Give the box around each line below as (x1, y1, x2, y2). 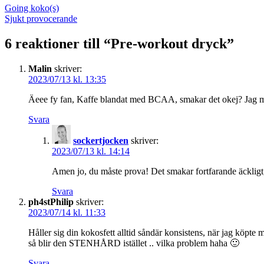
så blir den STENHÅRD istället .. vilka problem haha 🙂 (28, 237, 239, 248)
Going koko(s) (5, 3, 59, 14)
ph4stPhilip (28, 196, 74, 207)
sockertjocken (73, 135, 128, 146)
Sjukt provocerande (5, 14, 77, 24)
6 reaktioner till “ (5, 35, 111, 51)
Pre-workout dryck (111, 35, 227, 51)
